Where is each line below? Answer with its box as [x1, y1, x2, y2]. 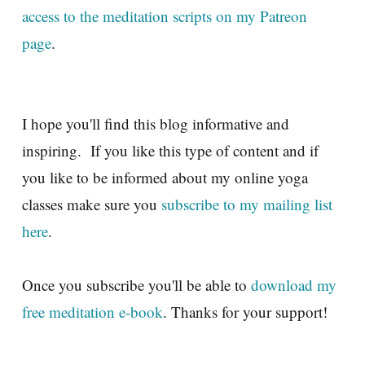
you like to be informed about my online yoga [22, 167, 308, 188]
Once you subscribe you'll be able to [22, 275, 251, 296]
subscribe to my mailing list [161, 194, 332, 215]
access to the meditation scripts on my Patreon [22, 6, 307, 27]
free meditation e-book [22, 301, 163, 323]
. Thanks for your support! [163, 301, 328, 323]
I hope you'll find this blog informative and [22, 113, 289, 134]
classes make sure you [22, 194, 161, 215]
